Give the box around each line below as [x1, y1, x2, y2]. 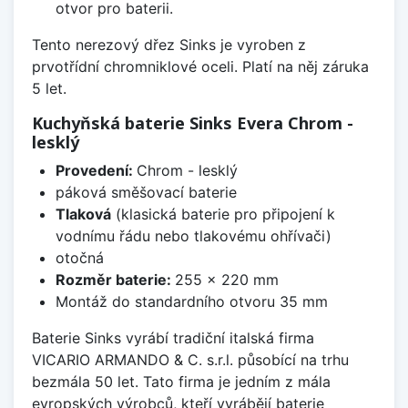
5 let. [32, 78, 66, 97]
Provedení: [55, 160, 137, 179]
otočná [55, 248, 104, 267]
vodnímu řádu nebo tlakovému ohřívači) [55, 226, 331, 245]
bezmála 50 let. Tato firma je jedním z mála [32, 372, 331, 391]
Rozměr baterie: [55, 270, 175, 289]
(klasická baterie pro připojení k [110, 204, 335, 223]
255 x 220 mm [174, 270, 279, 289]
